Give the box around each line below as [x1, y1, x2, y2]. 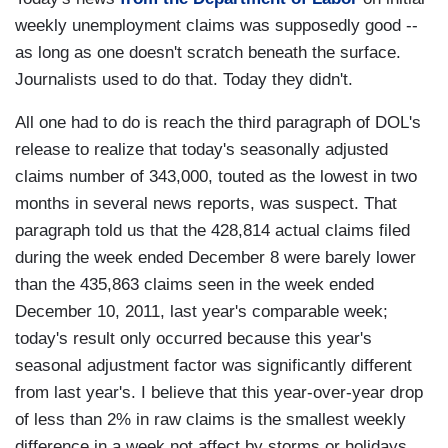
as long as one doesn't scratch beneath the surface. [15, 43, 401, 63]
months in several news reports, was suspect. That [15, 194, 397, 214]
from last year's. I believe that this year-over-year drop [15, 383, 423, 403]
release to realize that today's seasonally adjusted [15, 140, 388, 160]
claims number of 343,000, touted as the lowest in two [15, 167, 417, 187]
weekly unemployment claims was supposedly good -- [15, 16, 418, 36]
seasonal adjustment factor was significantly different [15, 356, 412, 376]
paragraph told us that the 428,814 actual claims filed [15, 221, 410, 241]
